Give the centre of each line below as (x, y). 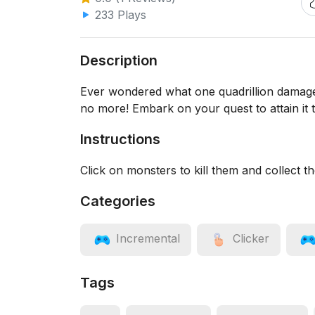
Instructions (120, 139)
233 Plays (119, 15)
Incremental (148, 239)
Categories (118, 201)
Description (119, 60)
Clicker (251, 239)
